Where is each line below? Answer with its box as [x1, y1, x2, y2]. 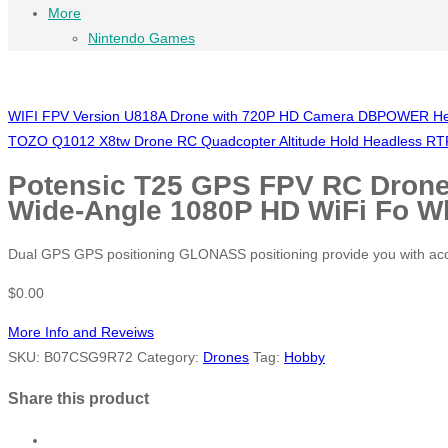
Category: [137, 348, 203, 365]
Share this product [8, 389, 149, 408]
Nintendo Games [88, 30, 195, 47]
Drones [203, 348, 249, 365]
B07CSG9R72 [44, 348, 133, 365]
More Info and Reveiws [8, 323, 154, 340]
